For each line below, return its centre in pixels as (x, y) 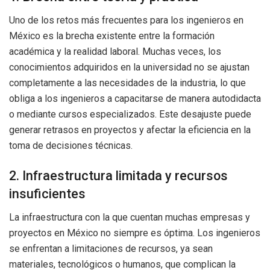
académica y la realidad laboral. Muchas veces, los (115, 52)
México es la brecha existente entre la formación (112, 36)
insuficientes (47, 193)
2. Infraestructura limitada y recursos (118, 175)
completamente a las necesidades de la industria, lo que (127, 83)
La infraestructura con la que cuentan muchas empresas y (130, 217)
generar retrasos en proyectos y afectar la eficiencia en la (130, 130)
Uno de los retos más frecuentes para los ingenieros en (126, 20)
